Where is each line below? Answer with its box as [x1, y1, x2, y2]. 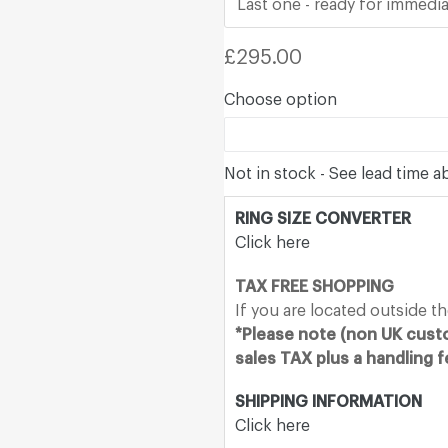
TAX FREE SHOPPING [235, 278, 394, 295]
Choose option [224, 92, 337, 109]
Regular [223, 40, 297, 61]
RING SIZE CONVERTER [235, 211, 411, 228]
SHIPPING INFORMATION [235, 394, 422, 411]
